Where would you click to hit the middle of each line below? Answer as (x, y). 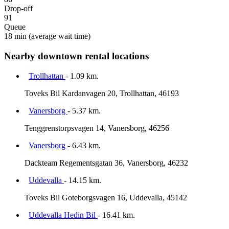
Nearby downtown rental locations (76, 56)
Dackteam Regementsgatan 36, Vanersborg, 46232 (106, 163)
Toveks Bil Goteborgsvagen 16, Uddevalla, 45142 (106, 197)
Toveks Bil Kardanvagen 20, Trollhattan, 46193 (102, 93)
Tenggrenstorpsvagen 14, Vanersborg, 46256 (97, 128)
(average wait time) (59, 36)
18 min (15, 36)
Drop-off (18, 9)
